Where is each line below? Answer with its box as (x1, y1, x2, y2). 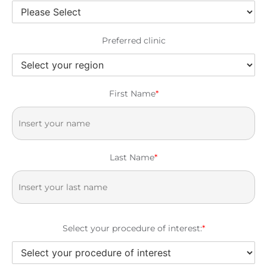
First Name (108, 88, 156, 99)
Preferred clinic (101, 35, 166, 46)
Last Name (110, 151, 154, 163)
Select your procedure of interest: (62, 222, 202, 234)
